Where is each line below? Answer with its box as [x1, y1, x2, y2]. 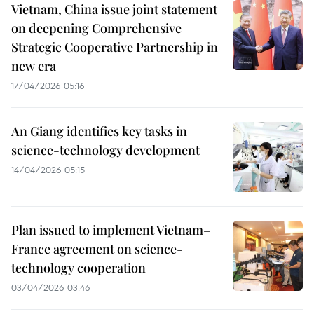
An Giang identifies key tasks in [11, 123, 187, 139]
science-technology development [11, 142, 200, 158]
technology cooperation [11, 259, 146, 276]
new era [11, 57, 56, 74]
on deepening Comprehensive [11, 20, 182, 36]
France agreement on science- [11, 240, 183, 257]
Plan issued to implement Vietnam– [11, 221, 210, 238]
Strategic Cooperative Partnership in [11, 39, 218, 55]
